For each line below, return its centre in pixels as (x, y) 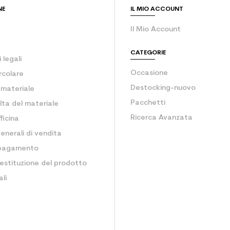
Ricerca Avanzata (161, 118)
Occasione (149, 73)
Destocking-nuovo (163, 88)
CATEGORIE (148, 53)
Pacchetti (148, 103)
